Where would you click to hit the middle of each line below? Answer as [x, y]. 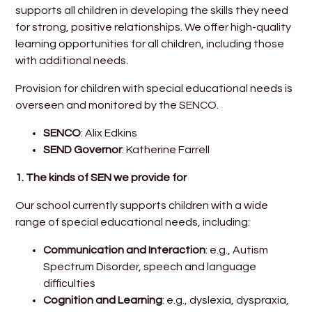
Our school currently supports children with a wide [142, 206]
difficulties [70, 284]
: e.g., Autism [237, 250]
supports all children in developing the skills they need [152, 11]
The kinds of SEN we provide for [107, 178]
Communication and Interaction [125, 250]
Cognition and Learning [103, 301]
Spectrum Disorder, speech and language [150, 267]
